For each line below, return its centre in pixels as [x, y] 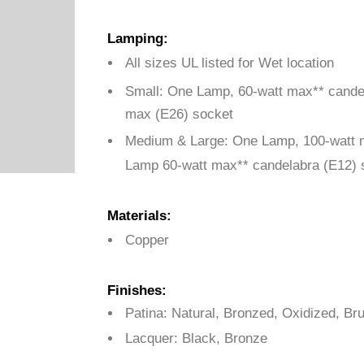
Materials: [139, 216]
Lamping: [138, 39]
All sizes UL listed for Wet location [230, 63]
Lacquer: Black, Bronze [196, 338]
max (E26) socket [179, 114]
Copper [147, 240]
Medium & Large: [179, 141]
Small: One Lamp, [182, 91]
